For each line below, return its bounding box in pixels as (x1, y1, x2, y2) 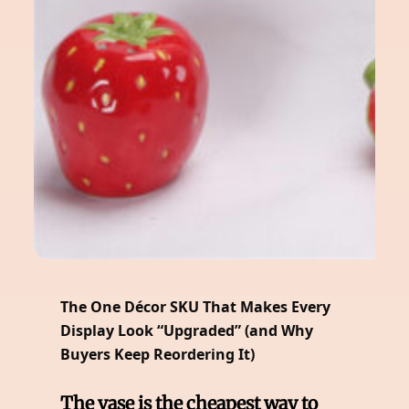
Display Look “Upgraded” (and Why (60, 320, 314, 341)
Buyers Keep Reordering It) (60, 344, 256, 364)
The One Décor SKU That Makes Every (60, 297, 331, 317)
